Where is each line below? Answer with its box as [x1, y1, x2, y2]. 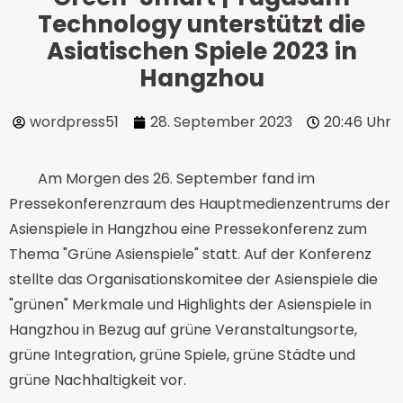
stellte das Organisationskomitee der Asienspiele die [9, 269, 378, 290]
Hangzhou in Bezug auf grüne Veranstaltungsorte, [9, 319, 357, 340]
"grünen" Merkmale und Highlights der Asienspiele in [9, 294, 372, 315]
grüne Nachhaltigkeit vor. [9, 370, 186, 390]
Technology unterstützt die [38, 8, 365, 40]
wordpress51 [29, 112, 119, 132]
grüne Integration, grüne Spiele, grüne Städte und [9, 345, 355, 365]
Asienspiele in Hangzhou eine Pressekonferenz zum [9, 219, 367, 239]
